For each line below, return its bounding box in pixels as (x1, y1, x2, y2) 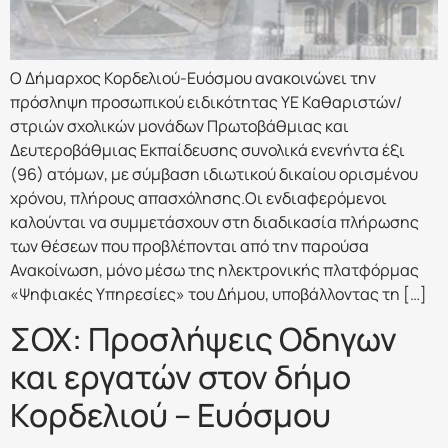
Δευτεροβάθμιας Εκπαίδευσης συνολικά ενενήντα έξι (10, 139, 405, 162)
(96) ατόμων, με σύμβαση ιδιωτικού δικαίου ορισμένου (10, 163, 418, 186)
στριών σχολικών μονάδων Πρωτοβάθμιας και (10, 115, 349, 138)
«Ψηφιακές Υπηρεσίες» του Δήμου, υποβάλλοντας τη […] (10, 283, 427, 306)
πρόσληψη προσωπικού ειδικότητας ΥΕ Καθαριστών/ (10, 91, 402, 114)
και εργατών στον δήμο (10, 355, 351, 400)
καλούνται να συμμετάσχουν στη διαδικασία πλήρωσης (10, 211, 419, 234)
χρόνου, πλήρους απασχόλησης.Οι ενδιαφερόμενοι (10, 187, 387, 210)
